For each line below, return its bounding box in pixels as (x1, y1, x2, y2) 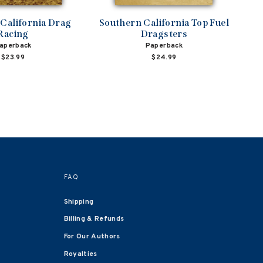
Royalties (63, 249, 97, 259)
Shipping (63, 197, 94, 207)
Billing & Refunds (63, 214, 124, 224)
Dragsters (140, 28, 188, 39)
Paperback (145, 41, 183, 50)
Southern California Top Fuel (99, 16, 229, 28)
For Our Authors (63, 232, 120, 242)
